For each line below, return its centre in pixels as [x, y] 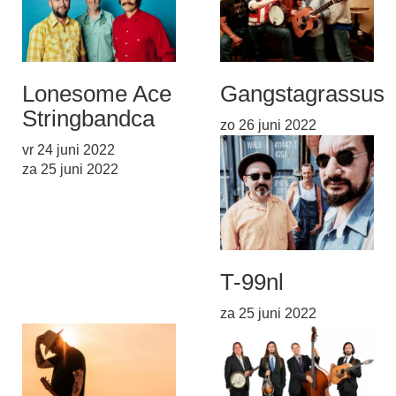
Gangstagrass [290, 93]
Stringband [76, 118]
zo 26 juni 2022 [268, 125]
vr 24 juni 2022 [69, 149]
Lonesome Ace [97, 93]
